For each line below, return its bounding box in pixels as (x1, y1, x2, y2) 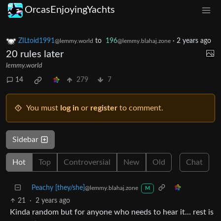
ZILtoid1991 (18, 37, 55, 44)
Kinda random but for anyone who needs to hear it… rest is (10, 208, 214, 216)
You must (26, 104, 60, 112)
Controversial (64, 158, 110, 166)
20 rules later (6, 49, 64, 59)
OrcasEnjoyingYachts (25, 5, 115, 15)
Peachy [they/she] (32, 184, 85, 191)
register (90, 104, 117, 112)
